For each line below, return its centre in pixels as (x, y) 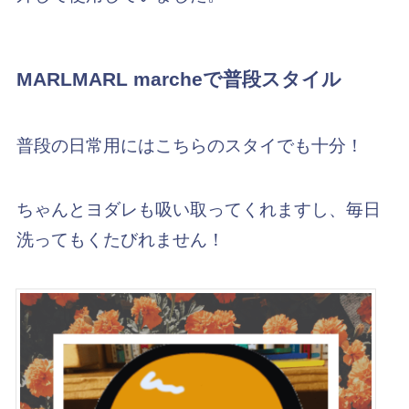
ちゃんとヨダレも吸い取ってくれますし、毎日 (198, 210)
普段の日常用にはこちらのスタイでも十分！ (189, 145)
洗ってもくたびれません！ (120, 240)
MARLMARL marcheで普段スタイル (178, 79)
